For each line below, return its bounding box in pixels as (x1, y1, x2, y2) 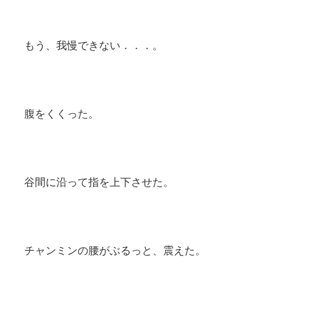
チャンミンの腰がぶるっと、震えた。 (24, 243, 206, 258)
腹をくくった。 (24, 106, 100, 121)
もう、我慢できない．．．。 (24, 38, 164, 53)
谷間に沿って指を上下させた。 (24, 174, 174, 189)
